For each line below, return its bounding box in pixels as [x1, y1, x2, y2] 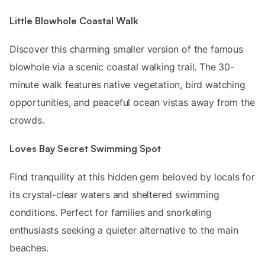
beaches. [9, 242, 49, 254]
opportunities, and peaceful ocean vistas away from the [9, 96, 255, 108]
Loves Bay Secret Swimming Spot [9, 143, 161, 155]
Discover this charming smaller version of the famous [9, 43, 243, 55]
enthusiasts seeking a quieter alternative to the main [9, 224, 238, 237]
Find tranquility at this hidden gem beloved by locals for [9, 171, 255, 183]
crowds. [9, 114, 44, 126]
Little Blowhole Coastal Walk [9, 14, 138, 27]
